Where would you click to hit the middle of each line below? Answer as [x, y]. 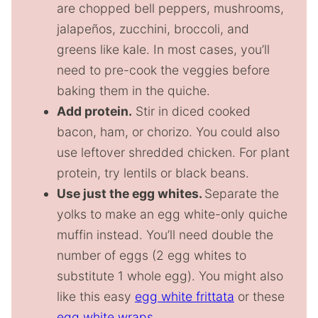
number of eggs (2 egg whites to [152, 255]
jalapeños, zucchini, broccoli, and [153, 28]
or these [259, 296]
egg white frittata [185, 296]
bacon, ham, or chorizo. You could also [168, 131]
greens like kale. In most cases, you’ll [163, 49]
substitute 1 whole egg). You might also [170, 275]
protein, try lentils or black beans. [153, 172]
